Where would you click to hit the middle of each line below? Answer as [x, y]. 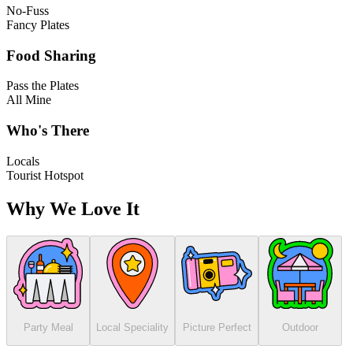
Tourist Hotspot [45, 175]
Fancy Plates [38, 25]
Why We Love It [73, 208]
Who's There [48, 131]
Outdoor [300, 328]
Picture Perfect [217, 328]
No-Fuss [28, 11]
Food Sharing [51, 55]
